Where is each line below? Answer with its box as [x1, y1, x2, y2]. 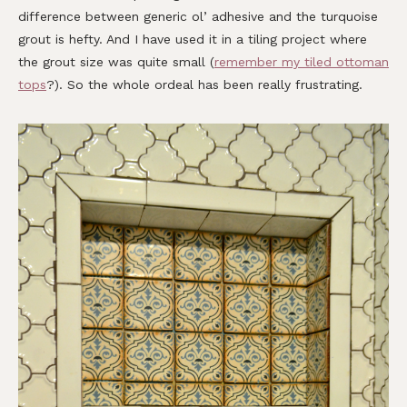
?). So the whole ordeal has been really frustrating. [46, 77, 362, 93]
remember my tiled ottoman [214, 55, 389, 70]
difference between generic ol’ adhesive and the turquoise [18, 9, 378, 25]
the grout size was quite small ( [18, 55, 214, 70]
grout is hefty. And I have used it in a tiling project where [18, 32, 367, 47]
